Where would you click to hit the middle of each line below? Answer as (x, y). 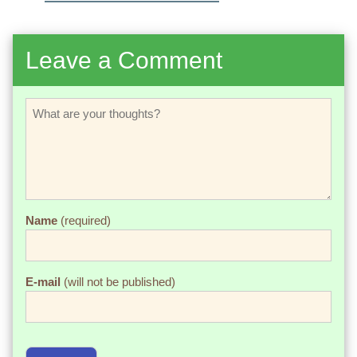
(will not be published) (118, 282)
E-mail (43, 282)
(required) (84, 221)
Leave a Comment (124, 61)
